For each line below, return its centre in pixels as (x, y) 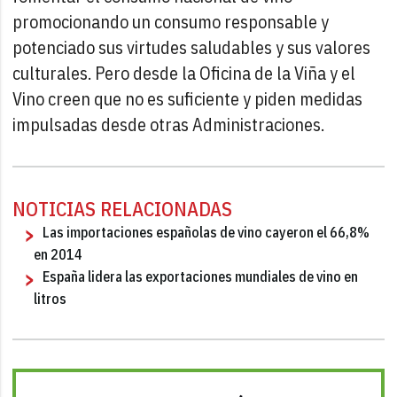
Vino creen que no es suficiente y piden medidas (188, 98)
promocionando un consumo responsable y (171, 21)
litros (51, 298)
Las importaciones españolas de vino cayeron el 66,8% (206, 232)
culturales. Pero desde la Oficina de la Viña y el (184, 73)
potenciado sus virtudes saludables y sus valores (192, 47)
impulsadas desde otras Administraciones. (169, 124)
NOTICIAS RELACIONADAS (123, 208)
